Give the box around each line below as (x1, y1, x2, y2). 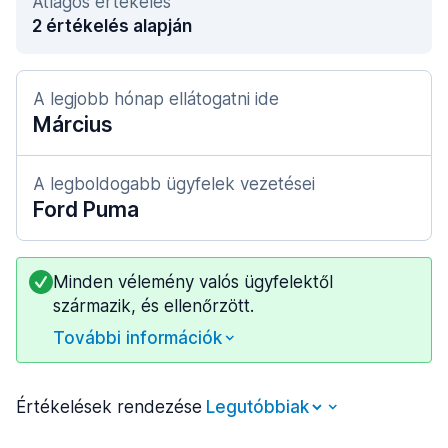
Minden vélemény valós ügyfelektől (53, 272, 333, 292)
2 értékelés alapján (32, 16, 192, 36)
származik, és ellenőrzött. (53, 296, 254, 316)
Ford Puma (33, 197, 139, 222)
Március (33, 112, 113, 137)
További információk (53, 328, 222, 348)
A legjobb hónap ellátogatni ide (33, 89, 279, 109)
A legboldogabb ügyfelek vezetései (33, 174, 315, 194)
